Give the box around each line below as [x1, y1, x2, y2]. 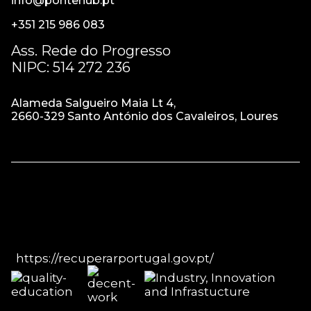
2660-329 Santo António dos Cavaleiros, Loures [11, 110, 278, 123]
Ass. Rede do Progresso [11, 42, 171, 59]
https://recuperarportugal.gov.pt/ [15, 251, 214, 265]
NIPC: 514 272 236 [11, 59, 131, 76]
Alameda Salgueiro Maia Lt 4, [11, 96, 176, 110]
